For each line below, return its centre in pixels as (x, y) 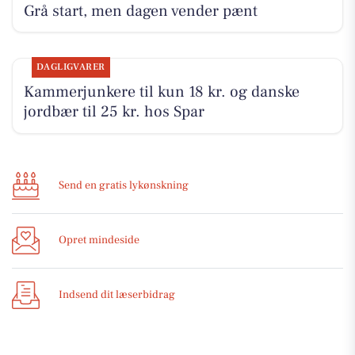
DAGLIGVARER (71, 67)
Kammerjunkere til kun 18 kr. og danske (161, 92)
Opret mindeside (99, 240)
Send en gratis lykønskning (124, 185)
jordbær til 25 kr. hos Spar (114, 111)
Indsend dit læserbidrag (117, 295)
